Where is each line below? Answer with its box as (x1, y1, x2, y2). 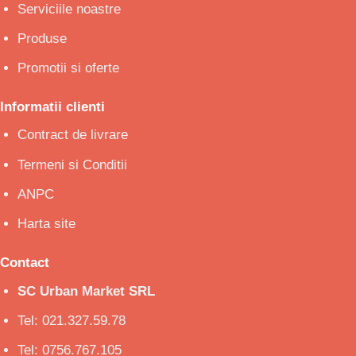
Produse (17, 30, 68, 46)
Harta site (17, 216, 76, 231)
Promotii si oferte (17, 60, 120, 75)
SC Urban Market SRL (17, 283, 156, 299)
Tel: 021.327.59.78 (17, 312, 126, 328)
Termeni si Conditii (17, 157, 128, 172)
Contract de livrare (17, 127, 129, 143)
